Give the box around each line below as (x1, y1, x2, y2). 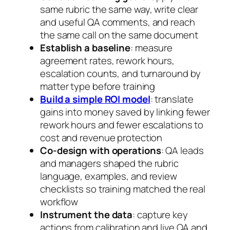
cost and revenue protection (40, 131, 163, 145)
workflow (40, 195, 79, 209)
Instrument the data (40, 208, 133, 222)
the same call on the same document (40, 28, 198, 42)
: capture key (132, 208, 188, 222)
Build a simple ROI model (40, 92, 150, 106)
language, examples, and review (40, 169, 177, 183)
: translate (150, 92, 194, 106)
